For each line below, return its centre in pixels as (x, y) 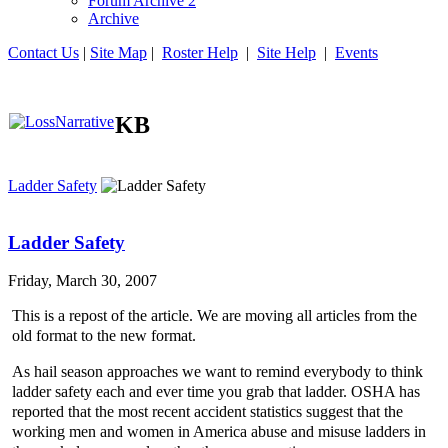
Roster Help (200, 52)
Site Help (286, 52)
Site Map (118, 52)
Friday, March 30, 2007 (82, 281)
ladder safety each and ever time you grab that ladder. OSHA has (216, 392)
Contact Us (43, 52)
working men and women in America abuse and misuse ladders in (219, 432)
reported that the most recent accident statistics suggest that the (207, 412)
